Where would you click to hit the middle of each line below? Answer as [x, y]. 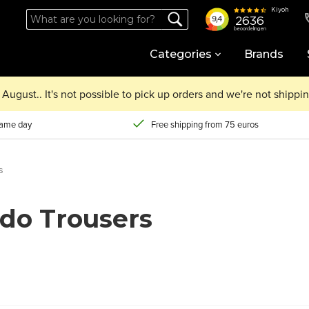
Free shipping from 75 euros [205, 124]
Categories [181, 54]
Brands [264, 54]
